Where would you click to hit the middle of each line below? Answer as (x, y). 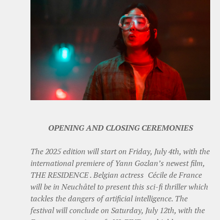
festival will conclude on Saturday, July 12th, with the (119, 210)
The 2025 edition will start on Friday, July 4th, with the (120, 151)
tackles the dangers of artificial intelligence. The (109, 198)
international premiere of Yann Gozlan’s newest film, (119, 163)
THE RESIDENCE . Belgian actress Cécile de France (117, 175)
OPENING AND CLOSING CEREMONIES (120, 127)
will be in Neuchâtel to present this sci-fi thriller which (119, 186)
